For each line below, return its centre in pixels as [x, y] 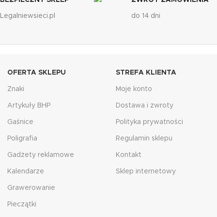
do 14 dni [146, 16]
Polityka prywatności [149, 122]
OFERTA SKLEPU [37, 73]
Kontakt [129, 155]
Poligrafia [22, 139]
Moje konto [134, 89]
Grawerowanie [31, 188]
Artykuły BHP [29, 106]
